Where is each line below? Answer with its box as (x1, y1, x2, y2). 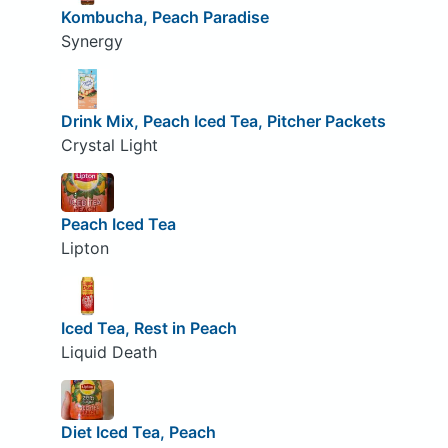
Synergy (60, 31, 123, 52)
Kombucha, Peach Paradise (60, 7, 269, 28)
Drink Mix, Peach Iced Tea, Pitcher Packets (60, 110, 386, 131)
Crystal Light (60, 134, 158, 155)
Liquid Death (60, 341, 157, 362)
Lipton (60, 238, 109, 259)
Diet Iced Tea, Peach (60, 421, 216, 442)
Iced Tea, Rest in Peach (60, 317, 237, 338)
